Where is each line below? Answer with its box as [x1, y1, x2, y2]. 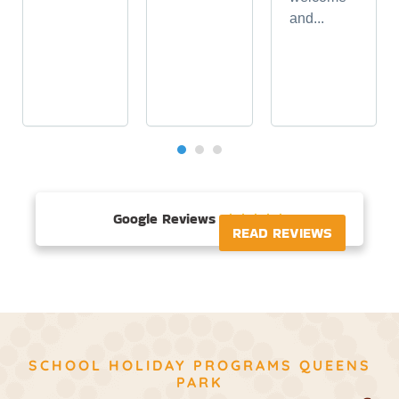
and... [289, 10, 324, 26]
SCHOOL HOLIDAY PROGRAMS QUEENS [28, 355, 371, 374]
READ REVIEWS [232, 223, 332, 244]
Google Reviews [112, 208, 216, 230]
